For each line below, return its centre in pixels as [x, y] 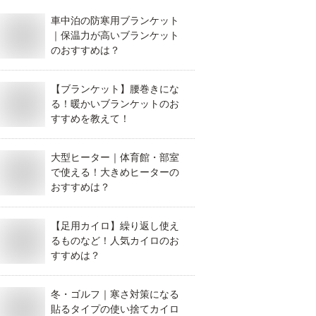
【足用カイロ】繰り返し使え [115, 226]
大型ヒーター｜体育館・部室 [115, 157]
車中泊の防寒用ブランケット [115, 20]
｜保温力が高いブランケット [115, 35]
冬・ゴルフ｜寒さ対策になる [115, 294]
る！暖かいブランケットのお [115, 104]
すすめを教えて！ [90, 119]
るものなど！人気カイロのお [115, 241]
